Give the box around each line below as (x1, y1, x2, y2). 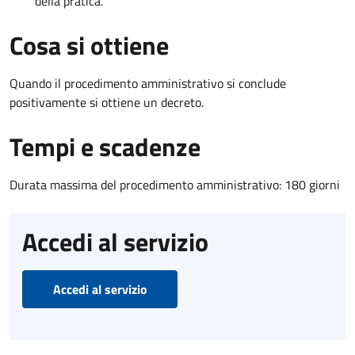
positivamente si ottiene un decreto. (10, 92, 204, 112)
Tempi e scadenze (10, 127, 200, 166)
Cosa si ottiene (10, 25, 169, 64)
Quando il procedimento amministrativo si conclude (10, 73, 286, 93)
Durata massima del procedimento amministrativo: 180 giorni (10, 174, 340, 194)
